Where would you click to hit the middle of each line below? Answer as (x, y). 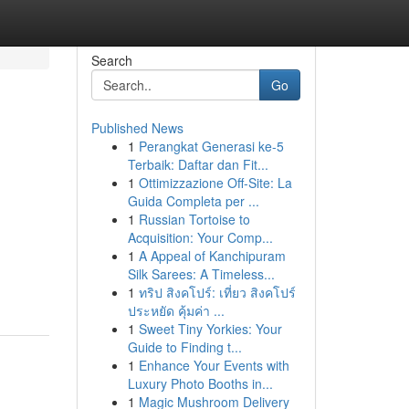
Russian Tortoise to (194, 219)
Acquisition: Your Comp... (200, 237)
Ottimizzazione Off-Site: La (215, 183)
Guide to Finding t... (184, 347)
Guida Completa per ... (193, 201)
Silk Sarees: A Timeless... (201, 274)
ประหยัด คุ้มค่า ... (176, 310)
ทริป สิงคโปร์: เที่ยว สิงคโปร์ (217, 292)
